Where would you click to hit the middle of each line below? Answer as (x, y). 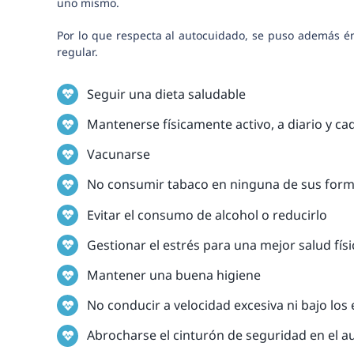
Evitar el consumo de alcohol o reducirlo (207, 215)
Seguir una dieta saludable (167, 94)
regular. (77, 51)
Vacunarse (119, 154)
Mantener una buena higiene (174, 275)
